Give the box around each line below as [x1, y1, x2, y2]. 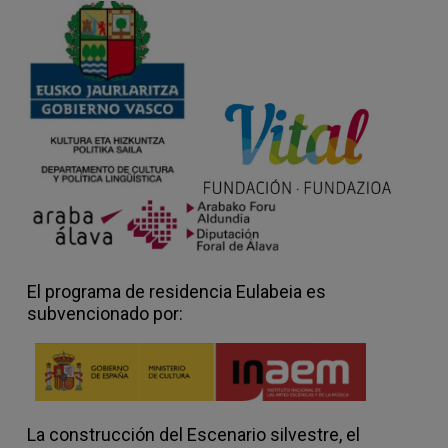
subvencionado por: [27, 303, 183, 325]
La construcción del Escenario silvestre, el [27, 424, 360, 446]
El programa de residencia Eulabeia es [27, 281, 326, 303]
